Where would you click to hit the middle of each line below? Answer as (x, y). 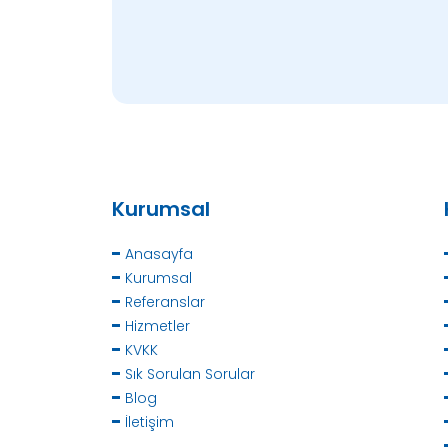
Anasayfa (158, 254)
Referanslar (164, 302)
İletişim (149, 422)
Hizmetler (157, 326)
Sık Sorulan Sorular (189, 374)
